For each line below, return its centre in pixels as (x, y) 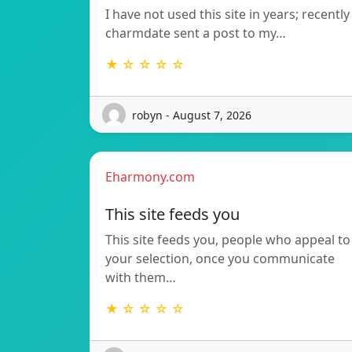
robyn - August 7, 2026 (192, 115)
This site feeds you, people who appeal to (228, 240)
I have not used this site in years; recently (227, 15)
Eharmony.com (150, 177)
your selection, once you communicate (220, 259)
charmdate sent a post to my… (196, 33)
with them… (141, 278)
